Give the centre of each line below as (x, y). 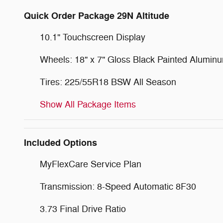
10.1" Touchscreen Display (93, 38)
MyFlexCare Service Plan (91, 165)
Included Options (60, 143)
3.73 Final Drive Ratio (83, 209)
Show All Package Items (88, 105)
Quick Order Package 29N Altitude (97, 16)
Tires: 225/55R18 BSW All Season (108, 82)
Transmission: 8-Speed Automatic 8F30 (118, 187)
